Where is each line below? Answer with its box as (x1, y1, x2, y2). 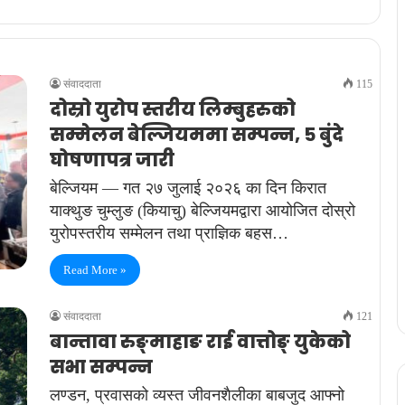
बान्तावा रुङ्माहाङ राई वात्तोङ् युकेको (50, 329, 351, 354)
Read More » (63, 263, 127, 277)
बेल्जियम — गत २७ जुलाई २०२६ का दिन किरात (50, 179, 326, 197)
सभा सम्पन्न (50, 354, 153, 380)
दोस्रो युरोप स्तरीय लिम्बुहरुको (50, 97, 296, 122)
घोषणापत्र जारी (50, 147, 174, 173)
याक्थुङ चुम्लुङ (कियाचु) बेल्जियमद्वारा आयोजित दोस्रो (50, 202, 355, 220)
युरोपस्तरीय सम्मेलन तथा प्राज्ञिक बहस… (50, 224, 288, 242)
